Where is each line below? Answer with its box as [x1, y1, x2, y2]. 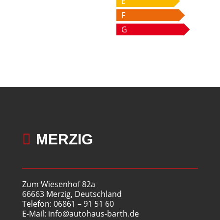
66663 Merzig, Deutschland [22, 189, 122, 199]
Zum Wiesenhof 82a [22, 179, 95, 190]
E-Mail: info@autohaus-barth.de [22, 208, 139, 219]
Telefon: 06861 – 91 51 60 [22, 198, 114, 209]
